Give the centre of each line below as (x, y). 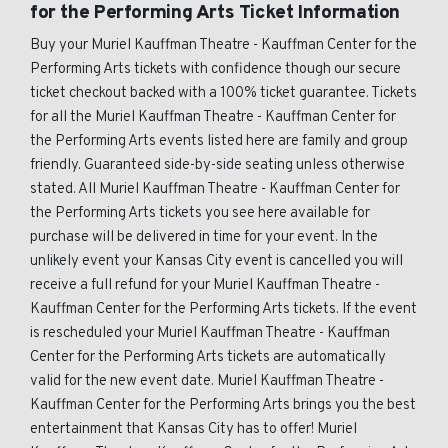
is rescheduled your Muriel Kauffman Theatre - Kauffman (210, 333)
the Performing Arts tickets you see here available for (200, 213)
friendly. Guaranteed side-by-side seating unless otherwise (217, 165)
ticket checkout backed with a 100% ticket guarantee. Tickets (223, 93)
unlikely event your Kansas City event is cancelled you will (216, 261)
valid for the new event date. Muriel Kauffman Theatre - (207, 381)
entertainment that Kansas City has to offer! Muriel (193, 429)
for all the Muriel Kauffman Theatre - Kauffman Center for (213, 117)
